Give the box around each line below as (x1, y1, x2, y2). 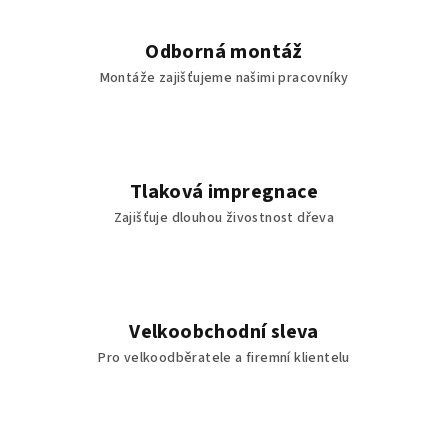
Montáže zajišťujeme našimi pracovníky (99, 68, 349, 89)
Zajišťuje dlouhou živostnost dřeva (113, 208, 335, 229)
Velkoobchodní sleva (129, 318, 319, 347)
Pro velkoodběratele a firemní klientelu (98, 348, 350, 369)
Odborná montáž (145, 38, 303, 67)
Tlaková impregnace (129, 178, 319, 207)
